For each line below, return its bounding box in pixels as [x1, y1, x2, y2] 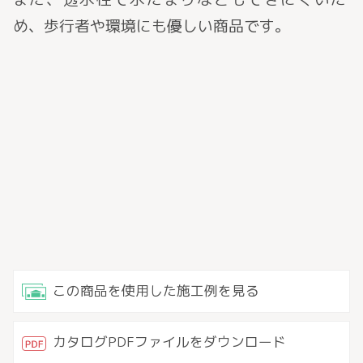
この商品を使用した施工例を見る [52, 280, 259, 300]
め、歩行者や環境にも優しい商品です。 [12, 15, 290, 37]
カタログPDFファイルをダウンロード [52, 332, 286, 352]
